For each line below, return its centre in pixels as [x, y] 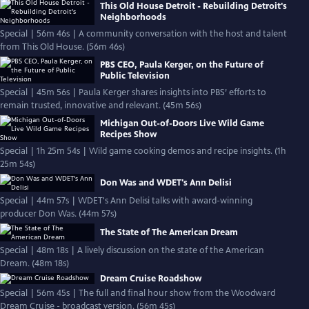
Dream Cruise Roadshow [151, 279]
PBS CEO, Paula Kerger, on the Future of [182, 64]
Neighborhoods [133, 17]
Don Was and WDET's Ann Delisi [166, 183]
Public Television [135, 76]
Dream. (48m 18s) [50, 263]
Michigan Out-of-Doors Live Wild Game [182, 123]
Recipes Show [129, 134]
